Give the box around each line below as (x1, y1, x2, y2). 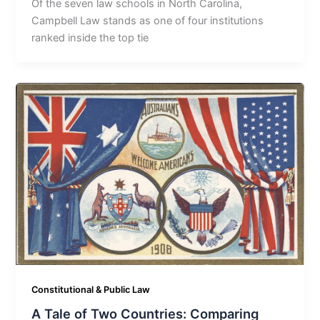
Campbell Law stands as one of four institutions (31, 14, 264, 27)
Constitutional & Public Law (31, 284, 151, 295)
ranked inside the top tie (31, 31, 149, 44)
